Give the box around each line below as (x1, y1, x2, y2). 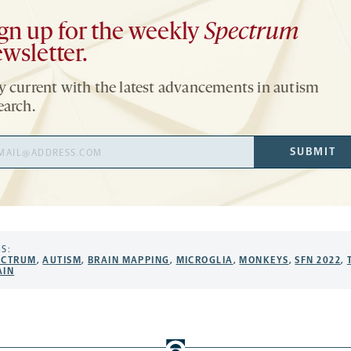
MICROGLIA (175, 254, 233, 266)
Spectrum (204, 20, 299, 45)
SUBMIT (290, 144, 336, 158)
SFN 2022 (295, 254, 341, 266)
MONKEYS (239, 254, 289, 266)
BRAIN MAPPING (87, 254, 170, 266)
